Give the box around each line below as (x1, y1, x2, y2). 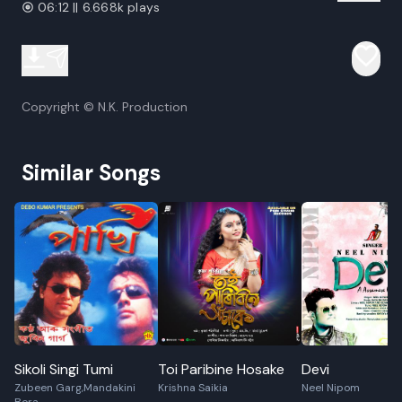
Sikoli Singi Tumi (14, 360, 113, 379)
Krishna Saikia (158, 380, 228, 395)
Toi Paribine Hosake (158, 360, 284, 379)
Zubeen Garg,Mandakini (14, 380, 135, 395)
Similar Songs (22, 159, 161, 187)
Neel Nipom (301, 380, 360, 395)
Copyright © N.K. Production (22, 99, 188, 115)
